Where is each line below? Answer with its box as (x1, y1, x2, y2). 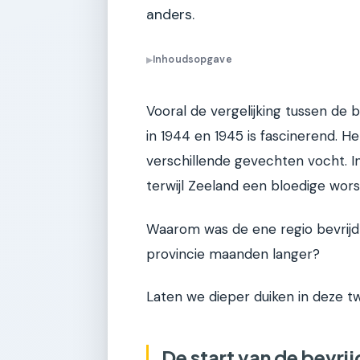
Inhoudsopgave (153, 53, 232, 67)
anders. (146, 5, 194, 24)
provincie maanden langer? (146, 244, 320, 263)
